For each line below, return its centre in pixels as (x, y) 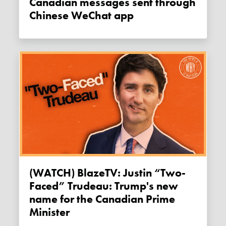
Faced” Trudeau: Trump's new (104, 186)
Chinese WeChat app (82, 16)
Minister (50, 212)
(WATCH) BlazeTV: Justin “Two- (37, 173)
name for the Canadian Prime (102, 199)
